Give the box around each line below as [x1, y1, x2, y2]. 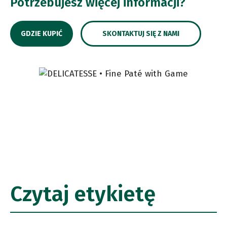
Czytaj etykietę [10, 181, 156, 207]
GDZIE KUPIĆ [21, 29, 62, 39]
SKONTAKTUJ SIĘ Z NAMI [102, 29, 179, 39]
